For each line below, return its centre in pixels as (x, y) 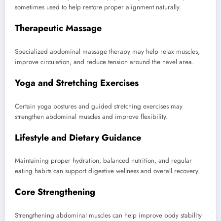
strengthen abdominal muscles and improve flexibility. (91, 116)
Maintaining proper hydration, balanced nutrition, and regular (103, 161)
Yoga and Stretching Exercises (77, 83)
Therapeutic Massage (58, 28)
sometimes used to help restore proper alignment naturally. (98, 7)
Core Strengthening (55, 192)
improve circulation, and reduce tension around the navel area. (104, 62)
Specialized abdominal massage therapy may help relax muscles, (107, 51)
